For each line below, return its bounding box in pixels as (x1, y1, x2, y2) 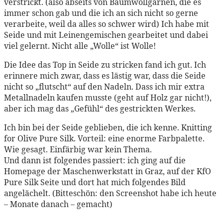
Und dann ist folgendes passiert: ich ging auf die (4, 155, 186, 166)
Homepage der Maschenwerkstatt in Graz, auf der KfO (4, 166, 211, 177)
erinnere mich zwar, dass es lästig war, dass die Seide (4, 70, 206, 82)
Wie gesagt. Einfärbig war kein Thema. (4, 144, 152, 155)
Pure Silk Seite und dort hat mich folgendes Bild (4, 177, 186, 188)
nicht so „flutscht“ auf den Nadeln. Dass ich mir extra (4, 81, 205, 93)
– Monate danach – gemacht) (4, 199, 112, 210)
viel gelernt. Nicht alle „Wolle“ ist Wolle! (4, 40, 156, 52)
